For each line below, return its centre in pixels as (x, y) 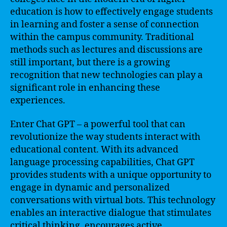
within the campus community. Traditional (102, 37)
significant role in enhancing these (85, 88)
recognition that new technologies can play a (106, 75)
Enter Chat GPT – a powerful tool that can (98, 124)
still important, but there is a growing (90, 62)
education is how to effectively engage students (111, 12)
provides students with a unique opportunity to (111, 175)
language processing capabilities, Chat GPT (102, 162)
